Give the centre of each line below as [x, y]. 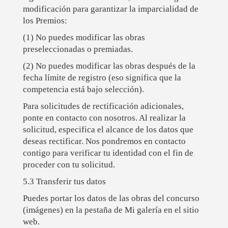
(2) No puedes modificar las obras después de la [109, 66]
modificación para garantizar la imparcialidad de [110, 9]
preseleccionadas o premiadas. [78, 49]
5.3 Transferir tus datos [64, 182]
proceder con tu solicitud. [69, 165]
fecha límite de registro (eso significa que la [102, 78]
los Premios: [45, 21]
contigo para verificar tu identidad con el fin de [108, 153]
